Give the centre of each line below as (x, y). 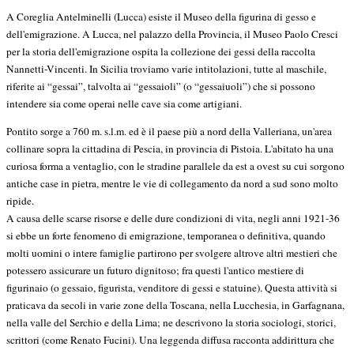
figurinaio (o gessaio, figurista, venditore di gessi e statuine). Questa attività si (172, 288)
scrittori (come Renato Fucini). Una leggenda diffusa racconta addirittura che (170, 340)
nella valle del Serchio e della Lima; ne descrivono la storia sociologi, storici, (171, 323)
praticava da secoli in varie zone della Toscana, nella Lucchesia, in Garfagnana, (175, 305)
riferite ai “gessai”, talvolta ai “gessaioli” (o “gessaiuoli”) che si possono (161, 87)
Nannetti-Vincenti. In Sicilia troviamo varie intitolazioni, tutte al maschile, (166, 69)
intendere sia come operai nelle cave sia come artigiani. (124, 104)
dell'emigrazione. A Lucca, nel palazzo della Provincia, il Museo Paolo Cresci (172, 34)
